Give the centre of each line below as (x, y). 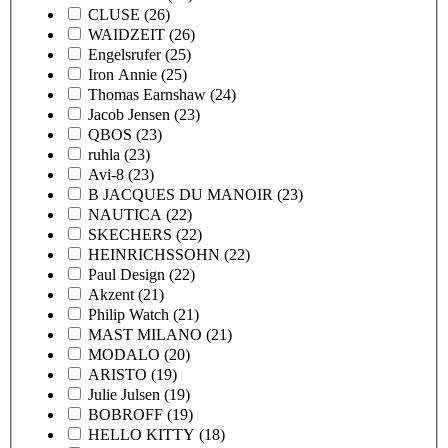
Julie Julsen (124, 394)
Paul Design (126, 274)
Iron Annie (122, 74)
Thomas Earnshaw (147, 94)
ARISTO (117, 374)
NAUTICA (125, 214)
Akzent (111, 294)
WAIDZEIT (126, 34)
